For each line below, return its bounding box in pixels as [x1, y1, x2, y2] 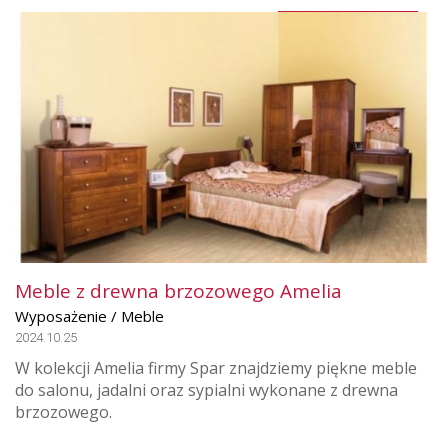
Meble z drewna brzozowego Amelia [15, 278, 342, 305]
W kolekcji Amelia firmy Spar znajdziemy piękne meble [15, 357, 417, 380]
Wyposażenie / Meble [15, 306, 164, 327]
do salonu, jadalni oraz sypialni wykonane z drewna [15, 379, 398, 402]
